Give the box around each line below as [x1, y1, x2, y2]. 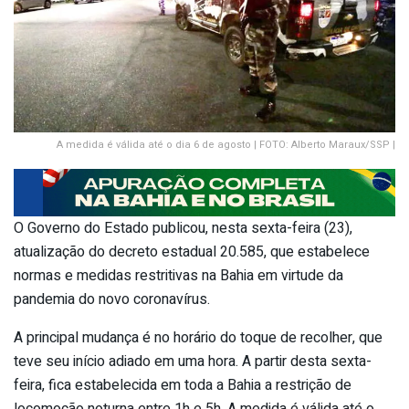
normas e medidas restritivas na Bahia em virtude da [14, 264, 343, 287]
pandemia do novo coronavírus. [14, 288, 210, 310]
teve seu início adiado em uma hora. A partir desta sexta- [14, 350, 372, 372]
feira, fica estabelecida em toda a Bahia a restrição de [14, 373, 351, 396]
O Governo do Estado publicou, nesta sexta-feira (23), [14, 216, 352, 239]
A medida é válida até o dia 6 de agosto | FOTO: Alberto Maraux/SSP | [57, 136, 395, 152]
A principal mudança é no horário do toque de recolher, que [14, 326, 383, 349]
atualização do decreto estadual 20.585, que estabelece [14, 240, 370, 263]
